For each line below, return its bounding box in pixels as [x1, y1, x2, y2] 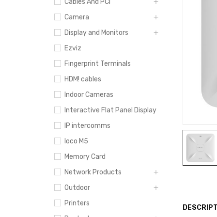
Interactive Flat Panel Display [64, 106, 156, 114]
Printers [64, 199, 90, 207]
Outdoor [64, 184, 90, 192]
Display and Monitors [64, 29, 128, 37]
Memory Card [64, 153, 106, 161]
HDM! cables [64, 75, 101, 83]
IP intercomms [64, 122, 110, 130]
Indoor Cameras [64, 91, 113, 99]
